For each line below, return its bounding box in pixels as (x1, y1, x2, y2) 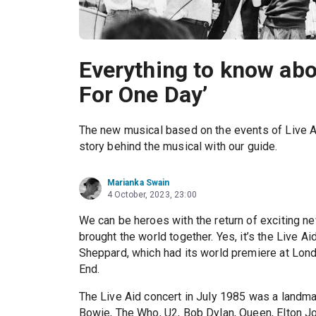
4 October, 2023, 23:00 (107, 190, 197, 200)
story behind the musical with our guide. (78, 140, 278, 154)
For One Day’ (78, 81, 208, 108)
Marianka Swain (107, 178, 170, 188)
